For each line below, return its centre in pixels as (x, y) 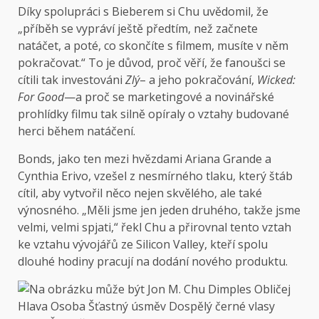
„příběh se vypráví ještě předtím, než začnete (138, 29)
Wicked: (276, 80)
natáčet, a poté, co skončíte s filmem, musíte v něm (153, 46)
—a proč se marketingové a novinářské (169, 97)
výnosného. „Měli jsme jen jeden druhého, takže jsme (159, 210)
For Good (41, 97)
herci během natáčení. (77, 131)
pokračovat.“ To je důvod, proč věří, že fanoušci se (152, 63)
